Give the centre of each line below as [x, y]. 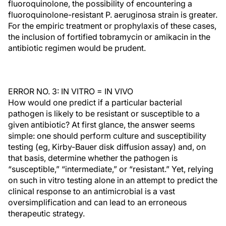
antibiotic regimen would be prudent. [77, 48]
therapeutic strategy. [46, 213]
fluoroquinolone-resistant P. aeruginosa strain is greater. [113, 15]
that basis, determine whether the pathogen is [93, 158]
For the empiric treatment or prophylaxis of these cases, [112, 26]
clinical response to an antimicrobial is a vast [92, 191]
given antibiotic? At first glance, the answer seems [101, 125]
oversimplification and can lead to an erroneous [97, 202]
